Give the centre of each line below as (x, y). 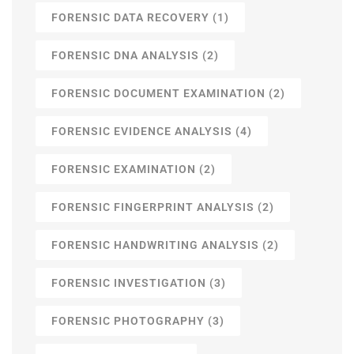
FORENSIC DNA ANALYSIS (125, 55)
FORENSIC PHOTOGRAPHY (128, 320)
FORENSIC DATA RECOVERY (130, 17)
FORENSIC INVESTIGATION (129, 282)
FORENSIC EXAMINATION (124, 169)
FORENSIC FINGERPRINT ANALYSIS (153, 207)
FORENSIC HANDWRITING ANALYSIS (155, 245)
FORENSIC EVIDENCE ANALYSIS (142, 131)
